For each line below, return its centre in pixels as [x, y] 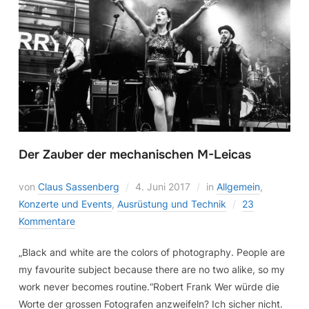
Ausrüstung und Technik [171, 203]
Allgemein [238, 186]
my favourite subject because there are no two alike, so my [151, 269]
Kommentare [47, 221]
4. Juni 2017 [162, 186]
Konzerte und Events [65, 203]
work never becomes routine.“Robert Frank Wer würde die [149, 286]
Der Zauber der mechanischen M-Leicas [134, 154]
